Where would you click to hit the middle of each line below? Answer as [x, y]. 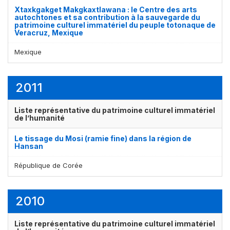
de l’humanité [40, 118]
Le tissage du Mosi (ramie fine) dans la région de [103, 138]
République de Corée [49, 165]
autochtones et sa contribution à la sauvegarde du [107, 17]
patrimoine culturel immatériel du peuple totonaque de [115, 25]
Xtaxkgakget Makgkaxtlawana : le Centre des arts [106, 9]
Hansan [29, 146]
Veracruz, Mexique [49, 32]
